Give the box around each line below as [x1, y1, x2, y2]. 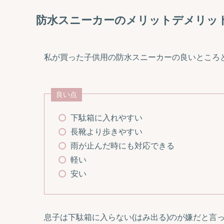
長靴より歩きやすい [70, 127, 142, 136]
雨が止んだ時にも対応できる [70, 141, 174, 150]
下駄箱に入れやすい [70, 113, 142, 122]
